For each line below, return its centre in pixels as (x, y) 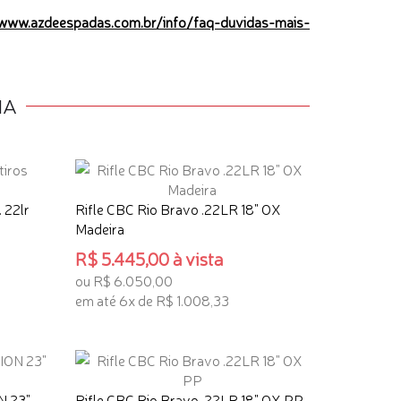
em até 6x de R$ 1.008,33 (152, 300)
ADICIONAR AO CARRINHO (157, 329)
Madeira (99, 228)
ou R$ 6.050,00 (124, 280)
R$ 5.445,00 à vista (149, 258)
